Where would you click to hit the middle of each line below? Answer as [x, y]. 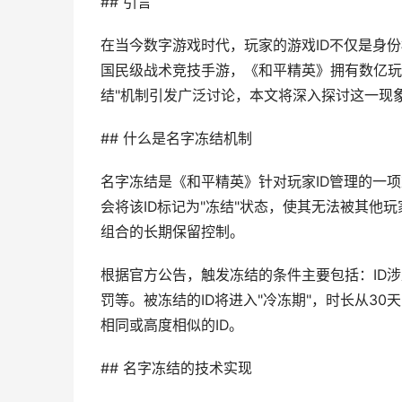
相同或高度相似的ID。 [172, 325]
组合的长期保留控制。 [172, 232]
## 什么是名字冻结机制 [176, 139]
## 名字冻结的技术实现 [176, 368]
